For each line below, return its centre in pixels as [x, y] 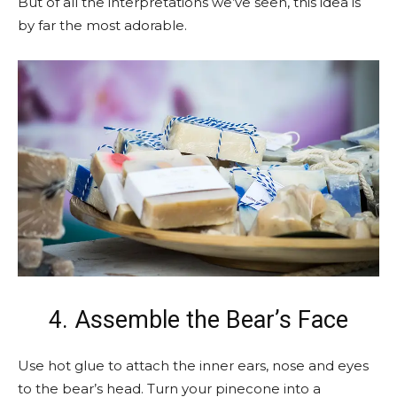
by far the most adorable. [102, 25]
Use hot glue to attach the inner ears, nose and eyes [193, 366]
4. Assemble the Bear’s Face [198, 320]
